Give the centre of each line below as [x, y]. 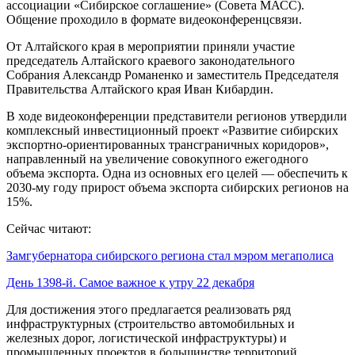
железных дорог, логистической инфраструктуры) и [147, 338]
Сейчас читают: [49, 228]
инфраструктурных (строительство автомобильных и [151, 323]
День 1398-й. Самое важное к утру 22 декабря [130, 282]
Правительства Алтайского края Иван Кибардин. [140, 89]
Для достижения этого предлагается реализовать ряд [149, 309]
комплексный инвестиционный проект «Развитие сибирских [172, 130]
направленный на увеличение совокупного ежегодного [157, 158]
